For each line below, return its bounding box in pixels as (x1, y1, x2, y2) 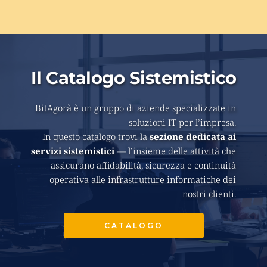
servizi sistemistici (31, 144, 115, 157)
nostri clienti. (182, 187, 239, 200)
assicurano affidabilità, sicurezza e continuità (51, 159, 237, 171)
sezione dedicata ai (150, 130, 237, 142)
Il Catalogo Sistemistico (30, 67, 237, 88)
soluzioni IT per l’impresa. (129, 116, 239, 128)
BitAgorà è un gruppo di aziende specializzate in (35, 101, 237, 114)
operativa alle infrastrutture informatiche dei (49, 173, 237, 185)
